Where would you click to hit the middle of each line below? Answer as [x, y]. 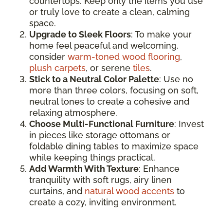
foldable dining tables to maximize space [114, 146]
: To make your [161, 35]
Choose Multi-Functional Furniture [102, 124]
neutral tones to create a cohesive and [109, 102]
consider [48, 57]
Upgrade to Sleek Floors [80, 35]
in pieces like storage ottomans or [100, 135]
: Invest [189, 124]
